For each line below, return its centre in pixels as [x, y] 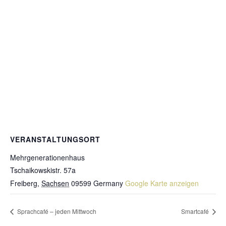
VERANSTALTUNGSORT [55, 139]
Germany [108, 183]
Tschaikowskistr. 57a [43, 170]
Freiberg [24, 183]
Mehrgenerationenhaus [47, 158]
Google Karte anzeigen [162, 183]
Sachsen [55, 183]
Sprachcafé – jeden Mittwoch [56, 211]
